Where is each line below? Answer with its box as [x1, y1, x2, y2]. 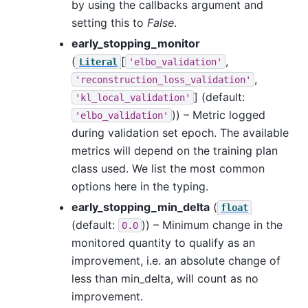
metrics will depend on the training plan [71, 143, 278, 157]
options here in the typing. [71, 179, 208, 193]
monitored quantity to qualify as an [71, 235, 255, 250]
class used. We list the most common [71, 161, 265, 175]
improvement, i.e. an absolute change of [71, 253, 280, 267]
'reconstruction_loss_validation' [75, 74, 251, 85]
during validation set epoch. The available [71, 125, 289, 140]
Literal [79, 56, 118, 67]
